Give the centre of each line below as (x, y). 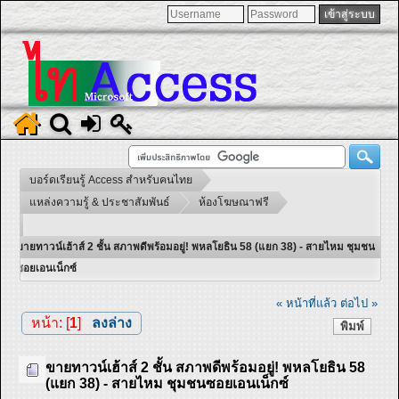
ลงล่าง (111, 322)
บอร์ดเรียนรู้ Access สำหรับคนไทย (111, 180)
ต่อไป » (359, 303)
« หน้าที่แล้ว (307, 303)
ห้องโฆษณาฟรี (234, 202)
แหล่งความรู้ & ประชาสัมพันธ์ (100, 202)
